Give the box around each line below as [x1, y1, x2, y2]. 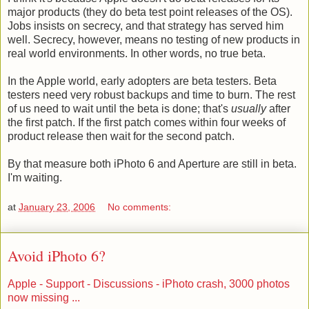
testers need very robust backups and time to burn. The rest [8, 88, 295, 101]
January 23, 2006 [19, 201, 95, 213]
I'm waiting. [8, 171, 62, 183]
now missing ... [8, 292, 80, 304]
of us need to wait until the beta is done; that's [8, 102, 231, 114]
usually [231, 102, 266, 114]
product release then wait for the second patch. [8, 130, 235, 142]
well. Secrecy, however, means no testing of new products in [8, 33, 300, 46]
